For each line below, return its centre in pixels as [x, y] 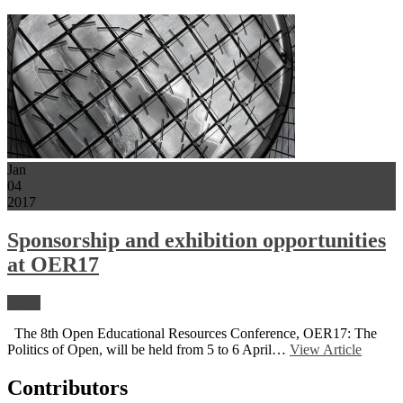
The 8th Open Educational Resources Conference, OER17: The [192, 333]
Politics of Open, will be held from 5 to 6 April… [148, 349]
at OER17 [53, 264]
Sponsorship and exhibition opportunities [197, 240]
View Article [326, 349]
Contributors [67, 387]
